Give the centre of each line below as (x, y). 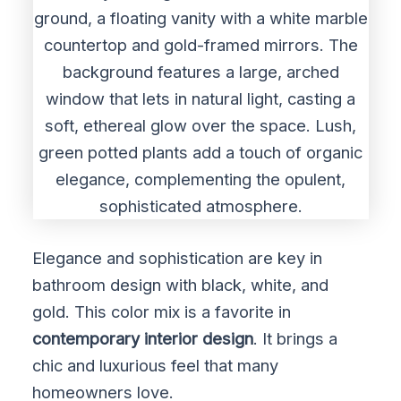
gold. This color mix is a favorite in (162, 311)
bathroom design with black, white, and (181, 284)
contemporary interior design (143, 338)
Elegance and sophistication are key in (178, 257)
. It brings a (296, 338)
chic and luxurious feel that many (156, 365)
